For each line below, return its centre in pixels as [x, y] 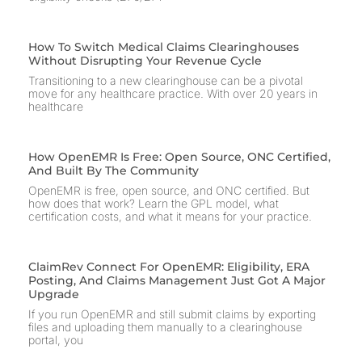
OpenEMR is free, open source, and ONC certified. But [169, 191]
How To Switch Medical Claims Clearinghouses [164, 47]
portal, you [56, 340]
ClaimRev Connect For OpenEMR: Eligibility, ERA [169, 267]
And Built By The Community [114, 171]
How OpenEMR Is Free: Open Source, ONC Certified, [179, 157]
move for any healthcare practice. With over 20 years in [173, 94]
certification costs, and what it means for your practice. [170, 217]
